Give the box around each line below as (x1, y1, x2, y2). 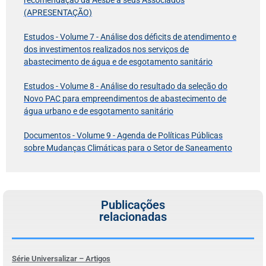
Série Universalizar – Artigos (12, 254, 110, 263)
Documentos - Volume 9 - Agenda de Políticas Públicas (24, 130, 223, 140)
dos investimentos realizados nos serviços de (24, 44, 189, 54)
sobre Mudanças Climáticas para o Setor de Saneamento (24, 142, 232, 153)
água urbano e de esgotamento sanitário (24, 106, 173, 116)
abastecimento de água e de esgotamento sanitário (24, 56, 213, 66)
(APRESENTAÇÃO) (24, 7, 92, 17)
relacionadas (99, 209, 167, 224)
